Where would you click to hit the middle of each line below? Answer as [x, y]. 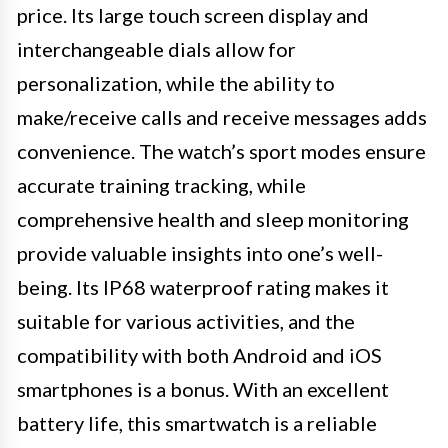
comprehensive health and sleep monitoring [213, 219]
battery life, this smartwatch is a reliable [197, 423]
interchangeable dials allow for [156, 49]
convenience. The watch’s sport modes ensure [221, 151]
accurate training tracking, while [161, 185]
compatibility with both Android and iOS [199, 355]
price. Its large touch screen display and [193, 15]
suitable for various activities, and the [186, 321]
